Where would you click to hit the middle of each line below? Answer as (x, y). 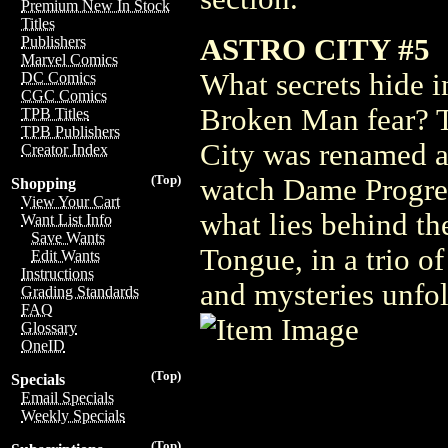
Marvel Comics (69, 59)
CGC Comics (64, 95)
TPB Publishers (70, 131)
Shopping (43, 183)
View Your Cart (70, 201)
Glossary (49, 327)
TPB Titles (55, 113)
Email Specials (67, 397)
